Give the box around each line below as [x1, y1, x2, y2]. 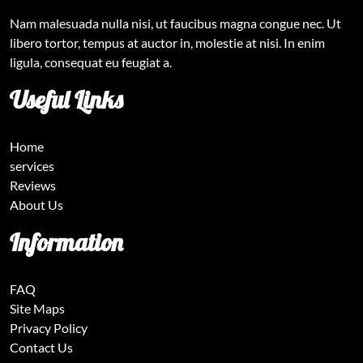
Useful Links [10, 83, 122, 115]
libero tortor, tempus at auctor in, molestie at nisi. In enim [10, 34, 325, 50]
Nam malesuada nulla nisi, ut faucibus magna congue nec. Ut [10, 15, 341, 31]
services [10, 157, 54, 173]
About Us [10, 196, 63, 212]
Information [10, 226, 123, 258]
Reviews [10, 177, 56, 193]
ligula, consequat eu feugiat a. [10, 53, 172, 70]
